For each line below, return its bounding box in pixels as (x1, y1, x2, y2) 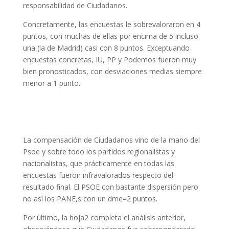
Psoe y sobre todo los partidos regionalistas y (22, 147, 175, 156)
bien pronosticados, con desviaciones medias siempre (22, 66, 202, 76)
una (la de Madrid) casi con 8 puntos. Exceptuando (22, 43, 190, 53)
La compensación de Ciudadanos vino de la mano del (22, 135, 200, 145)
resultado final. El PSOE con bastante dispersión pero (22, 182, 198, 192)
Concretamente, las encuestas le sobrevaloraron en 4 (22, 19, 200, 29)
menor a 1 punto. (22, 78, 80, 88)
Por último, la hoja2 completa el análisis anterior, (22, 213, 186, 222)
